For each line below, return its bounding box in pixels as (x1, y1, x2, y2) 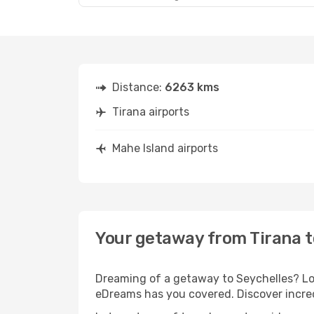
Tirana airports (112, 105, 189, 118)
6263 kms (165, 81, 219, 94)
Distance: (112, 81, 165, 94)
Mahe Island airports (112, 142, 218, 155)
